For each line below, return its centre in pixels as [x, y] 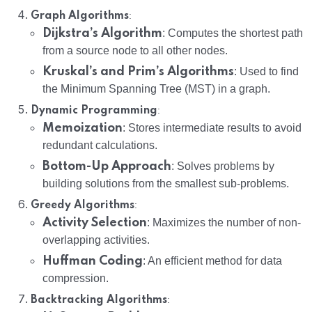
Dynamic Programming [94, 111]
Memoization [83, 128]
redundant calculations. [100, 146]
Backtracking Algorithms [99, 301]
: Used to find [266, 72]
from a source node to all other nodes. [135, 51]
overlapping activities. [96, 240]
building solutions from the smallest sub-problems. [166, 184]
